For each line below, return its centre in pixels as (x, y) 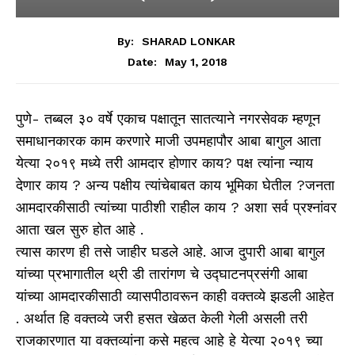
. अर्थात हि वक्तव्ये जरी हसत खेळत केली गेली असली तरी (162, 318)
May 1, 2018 (196, 61)
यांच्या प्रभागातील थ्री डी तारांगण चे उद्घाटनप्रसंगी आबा (162, 273)
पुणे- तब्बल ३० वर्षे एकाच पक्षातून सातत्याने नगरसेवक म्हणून (168, 118)
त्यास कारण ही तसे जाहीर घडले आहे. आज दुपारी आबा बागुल (170, 251)
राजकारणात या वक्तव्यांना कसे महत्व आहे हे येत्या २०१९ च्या (169, 340)
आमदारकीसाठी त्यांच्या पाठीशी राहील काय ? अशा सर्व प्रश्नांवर (176, 207)
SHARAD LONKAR (189, 41)
